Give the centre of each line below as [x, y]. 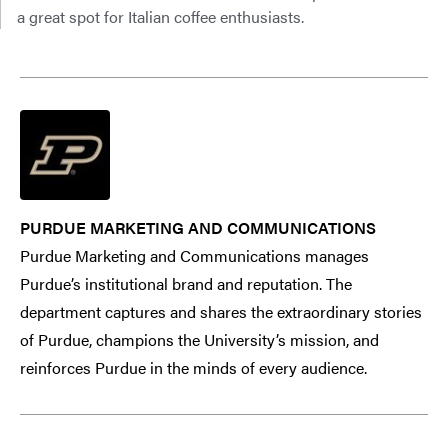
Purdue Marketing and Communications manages [194, 256]
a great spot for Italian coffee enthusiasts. [160, 17]
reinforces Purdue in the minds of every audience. [193, 368]
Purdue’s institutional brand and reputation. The [186, 284]
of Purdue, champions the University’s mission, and [199, 340]
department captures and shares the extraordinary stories [221, 312]
